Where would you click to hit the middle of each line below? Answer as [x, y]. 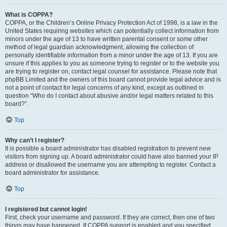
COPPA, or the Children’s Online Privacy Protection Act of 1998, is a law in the [111, 23]
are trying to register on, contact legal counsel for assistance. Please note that [111, 71]
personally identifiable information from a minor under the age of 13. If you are [111, 55]
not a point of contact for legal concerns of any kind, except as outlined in [104, 88]
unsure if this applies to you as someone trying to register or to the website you [112, 63]
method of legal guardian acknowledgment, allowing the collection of [99, 47]
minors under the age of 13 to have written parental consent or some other [106, 39]
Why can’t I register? [35, 140]
